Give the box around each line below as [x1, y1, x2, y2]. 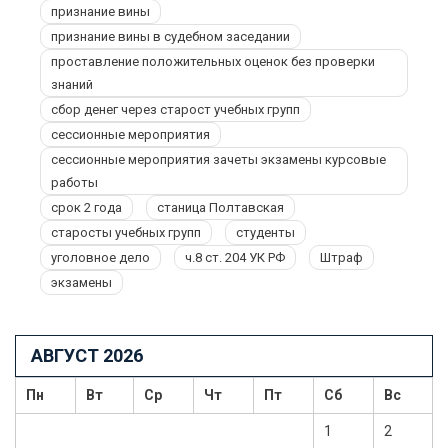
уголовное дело [51, 250, 150, 265]
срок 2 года [51, 200, 122, 215]
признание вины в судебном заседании [51, 29, 290, 44]
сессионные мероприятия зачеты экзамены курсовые [51, 152, 386, 167]
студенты [236, 225, 295, 240]
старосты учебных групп [51, 225, 201, 240]
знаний [51, 77, 93, 92]
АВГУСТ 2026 [31, 345, 143, 366]
